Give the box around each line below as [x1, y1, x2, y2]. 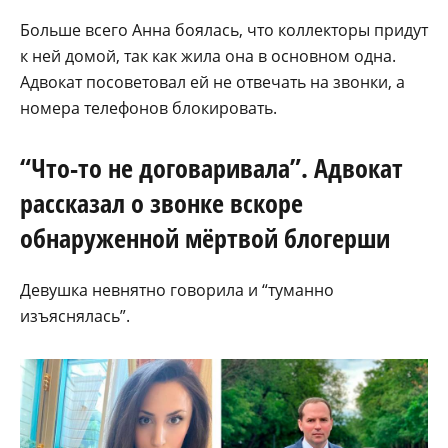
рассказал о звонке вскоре [20, 184, 303, 221]
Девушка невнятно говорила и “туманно [20, 278, 334, 301]
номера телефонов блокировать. [20, 96, 277, 119]
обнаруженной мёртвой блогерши [20, 219, 390, 256]
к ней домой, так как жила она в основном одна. [20, 44, 396, 67]
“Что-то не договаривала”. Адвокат [20, 149, 403, 186]
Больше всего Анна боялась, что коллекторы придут [20, 18, 428, 41]
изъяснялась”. [20, 304, 130, 327]
